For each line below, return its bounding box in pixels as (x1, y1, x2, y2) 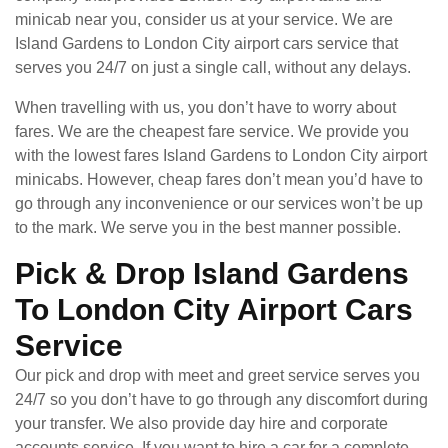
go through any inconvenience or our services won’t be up (15, 194, 423, 212)
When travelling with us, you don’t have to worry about (15, 98, 396, 116)
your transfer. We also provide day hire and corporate (15, 414, 388, 432)
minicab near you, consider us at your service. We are (15, 10, 393, 28)
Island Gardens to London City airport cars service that (15, 34, 398, 52)
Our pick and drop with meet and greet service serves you (15, 366, 420, 384)
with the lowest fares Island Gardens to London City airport (15, 146, 427, 164)
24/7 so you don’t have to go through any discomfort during (15, 390, 428, 408)
